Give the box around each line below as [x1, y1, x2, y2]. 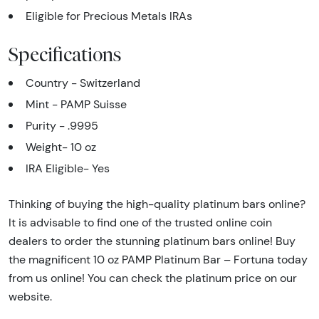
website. [9, 290, 52, 304]
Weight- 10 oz [26, 140, 96, 155]
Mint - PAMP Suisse [26, 98, 127, 112]
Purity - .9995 [26, 119, 98, 133]
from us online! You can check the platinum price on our [9, 271, 297, 286]
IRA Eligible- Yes [26, 162, 110, 176]
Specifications [9, 43, 122, 66]
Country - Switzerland [26, 76, 140, 90]
